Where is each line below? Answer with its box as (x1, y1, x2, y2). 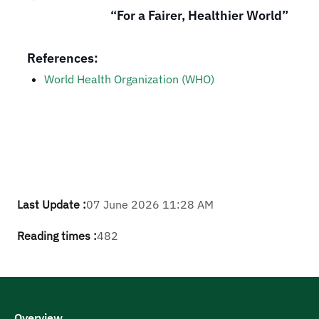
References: (27, 50, 98, 66)
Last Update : (17, 197, 86, 211)
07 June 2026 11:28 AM (86, 197, 214, 211)
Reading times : (17, 229, 97, 243)
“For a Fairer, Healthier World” (110, 7, 288, 23)
